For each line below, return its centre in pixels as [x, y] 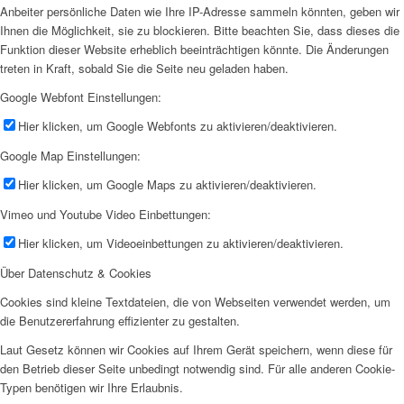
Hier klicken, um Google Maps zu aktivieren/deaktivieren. [167, 184]
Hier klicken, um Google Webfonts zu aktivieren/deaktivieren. [178, 125]
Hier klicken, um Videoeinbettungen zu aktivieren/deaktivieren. [181, 243]
